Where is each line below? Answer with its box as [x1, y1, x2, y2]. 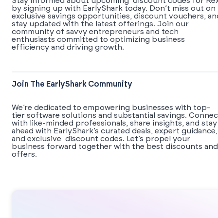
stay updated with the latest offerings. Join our [12, 20, 189, 28]
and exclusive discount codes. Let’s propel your [12, 135, 190, 143]
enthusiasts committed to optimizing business [12, 36, 185, 44]
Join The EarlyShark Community [12, 80, 132, 89]
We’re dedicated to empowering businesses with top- [12, 104, 210, 112]
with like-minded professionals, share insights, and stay [12, 119, 217, 127]
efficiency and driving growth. [12, 43, 124, 52]
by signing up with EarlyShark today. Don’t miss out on [12, 4, 216, 13]
